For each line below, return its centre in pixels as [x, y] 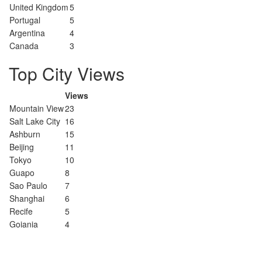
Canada [24, 46]
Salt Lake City [35, 121]
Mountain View [37, 108]
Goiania [24, 224]
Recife [21, 211]
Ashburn [25, 134]
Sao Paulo [28, 185]
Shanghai [27, 198]
